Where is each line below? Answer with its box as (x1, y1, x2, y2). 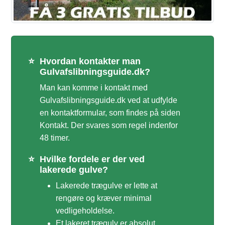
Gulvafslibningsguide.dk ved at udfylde (40, 96, 177, 105)
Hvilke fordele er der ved (40, 154, 145, 165)
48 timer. (40, 134, 70, 143)
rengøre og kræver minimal (56, 194, 152, 203)
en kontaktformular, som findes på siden (40, 108, 180, 118)
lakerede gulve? (40, 165, 108, 175)
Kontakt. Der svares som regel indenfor (40, 121, 178, 130)
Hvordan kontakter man (40, 56, 141, 67)
